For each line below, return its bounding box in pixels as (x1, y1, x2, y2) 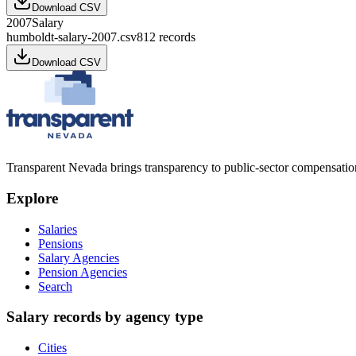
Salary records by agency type (6, 308, 203, 326)
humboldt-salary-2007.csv (6, 30, 137, 44)
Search (38, 279, 72, 293)
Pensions (38, 236, 83, 250)
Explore (6, 189, 58, 207)
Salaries (38, 222, 77, 236)
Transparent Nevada (6, 161, 107, 175)
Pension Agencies (38, 265, 127, 279)
